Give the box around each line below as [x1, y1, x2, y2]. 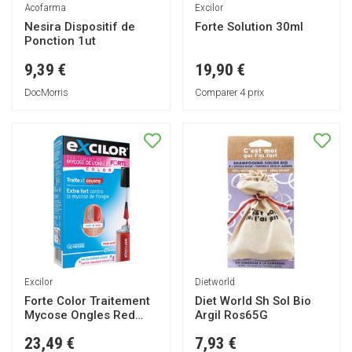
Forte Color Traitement [24, 293, 150, 308]
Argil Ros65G [194, 307, 268, 322]
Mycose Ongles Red [24, 307, 135, 322]
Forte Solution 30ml [194, 20, 303, 35]
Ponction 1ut [24, 34, 96, 49]
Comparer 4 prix [194, 86, 264, 99]
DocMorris [24, 86, 68, 99]
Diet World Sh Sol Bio [194, 293, 311, 308]
